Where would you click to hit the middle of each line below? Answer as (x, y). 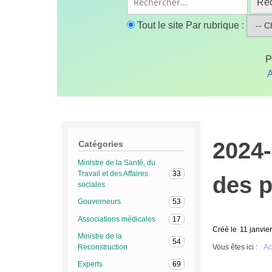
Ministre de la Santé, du (116, 163)
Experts (90, 264)
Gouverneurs (99, 202)
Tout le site (161, 25)
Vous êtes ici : (235, 247)
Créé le (224, 229)
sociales (91, 185)
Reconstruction (102, 247)
